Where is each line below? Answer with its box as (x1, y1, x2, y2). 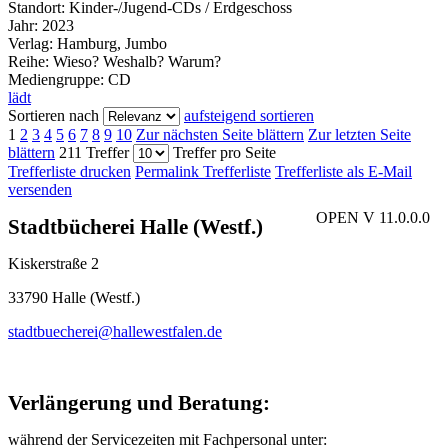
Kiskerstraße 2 (8, 254, 99, 272)
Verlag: (8, 34, 53, 52)
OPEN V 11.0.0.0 (316, 208, 430, 226)
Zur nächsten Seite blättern (136, 125, 304, 143)
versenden (8, 180, 72, 198)
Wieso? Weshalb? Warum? (49, 52, 221, 70)
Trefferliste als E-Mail (275, 162, 412, 180)
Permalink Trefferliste (135, 162, 271, 180)
